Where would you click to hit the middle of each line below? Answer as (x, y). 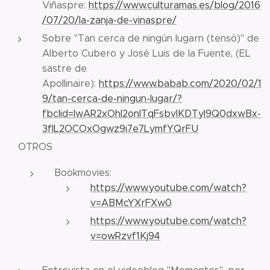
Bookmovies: (83, 173)
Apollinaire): (71, 83)
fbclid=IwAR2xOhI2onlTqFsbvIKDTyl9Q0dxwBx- (152, 114)
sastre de (64, 68)
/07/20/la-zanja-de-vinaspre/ (109, 20)
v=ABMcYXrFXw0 (131, 203)
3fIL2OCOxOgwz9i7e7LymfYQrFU (120, 129)
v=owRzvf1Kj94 (125, 236)
